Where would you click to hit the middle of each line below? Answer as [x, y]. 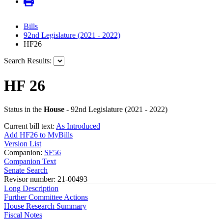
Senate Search [26, 170]
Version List [23, 144]
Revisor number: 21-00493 [46, 179]
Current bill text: [30, 126]
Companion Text [30, 162]
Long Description [31, 189]
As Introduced [78, 126]
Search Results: [28, 61]
